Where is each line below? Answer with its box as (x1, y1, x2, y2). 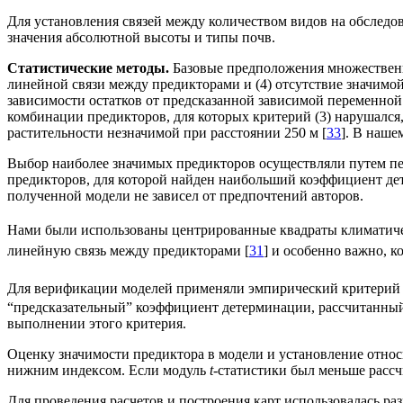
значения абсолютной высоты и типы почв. (7, 30, 275, 46)
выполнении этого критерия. (7, 315, 186, 331)
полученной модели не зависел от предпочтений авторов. (7, 188, 363, 204)
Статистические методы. (7, 60, 169, 76)
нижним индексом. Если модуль (7, 362, 210, 378)
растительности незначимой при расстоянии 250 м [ (7, 125, 327, 141)
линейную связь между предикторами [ (7, 243, 249, 258)
